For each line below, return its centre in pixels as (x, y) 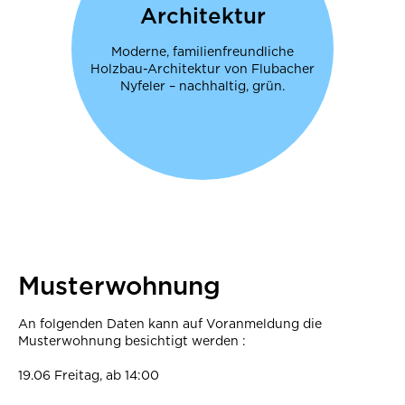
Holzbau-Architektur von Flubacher (202, 68)
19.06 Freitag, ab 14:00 (90, 376)
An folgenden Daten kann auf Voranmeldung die (170, 323)
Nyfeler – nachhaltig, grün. (202, 85)
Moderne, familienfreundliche (202, 51)
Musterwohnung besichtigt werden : (132, 340)
